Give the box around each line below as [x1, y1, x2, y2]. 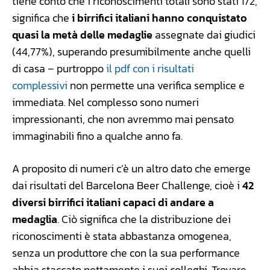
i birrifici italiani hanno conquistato [69, 9, 247, 26]
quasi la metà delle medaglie [12, 26, 152, 43]
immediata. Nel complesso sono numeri [12, 93, 199, 110]
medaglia [12, 210, 57, 227]
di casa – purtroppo [12, 60, 106, 77]
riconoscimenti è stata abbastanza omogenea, [12, 227, 231, 244]
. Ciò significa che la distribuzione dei [57, 210, 231, 227]
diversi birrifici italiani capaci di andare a [12, 193, 214, 210]
